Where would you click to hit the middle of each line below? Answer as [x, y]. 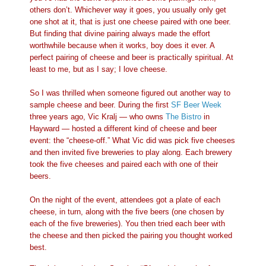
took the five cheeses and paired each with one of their [124, 164]
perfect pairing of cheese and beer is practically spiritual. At [132, 58]
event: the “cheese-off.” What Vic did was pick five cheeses [132, 141]
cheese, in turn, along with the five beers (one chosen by [127, 212]
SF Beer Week [196, 105]
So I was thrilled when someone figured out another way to [130, 93]
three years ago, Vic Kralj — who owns [98, 117]
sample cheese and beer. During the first [100, 105]
